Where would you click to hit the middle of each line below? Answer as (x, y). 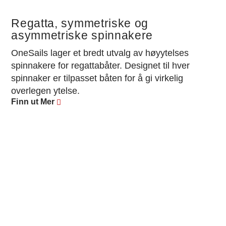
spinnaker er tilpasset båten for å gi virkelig (97, 78)
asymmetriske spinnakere (82, 36)
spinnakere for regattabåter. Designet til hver (101, 66)
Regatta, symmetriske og (80, 24)
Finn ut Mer (33, 102)
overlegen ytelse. (46, 91)
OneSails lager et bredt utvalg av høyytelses (100, 53)
